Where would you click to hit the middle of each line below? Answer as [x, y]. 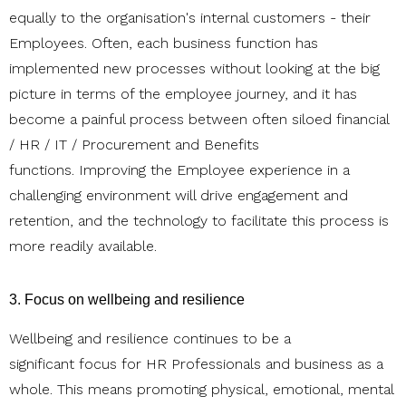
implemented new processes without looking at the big [194, 69]
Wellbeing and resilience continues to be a [150, 339]
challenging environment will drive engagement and [179, 196]
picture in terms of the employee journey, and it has [183, 94]
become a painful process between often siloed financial [199, 120]
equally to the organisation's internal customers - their [190, 18]
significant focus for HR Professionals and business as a [196, 364]
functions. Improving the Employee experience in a [179, 170]
